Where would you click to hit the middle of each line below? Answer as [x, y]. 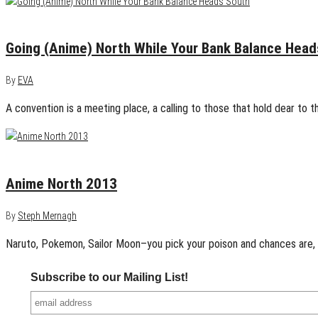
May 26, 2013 [33, 152]
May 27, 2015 [33, 17]
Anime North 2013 [61, 183]
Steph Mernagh [47, 216]
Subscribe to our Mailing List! [110, 278]
